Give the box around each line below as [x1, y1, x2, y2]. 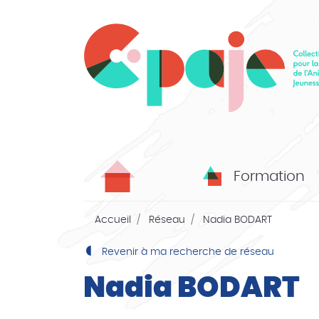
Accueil [95, 215, 131, 225]
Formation [233, 169, 305, 184]
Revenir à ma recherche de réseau [99, 247, 274, 257]
